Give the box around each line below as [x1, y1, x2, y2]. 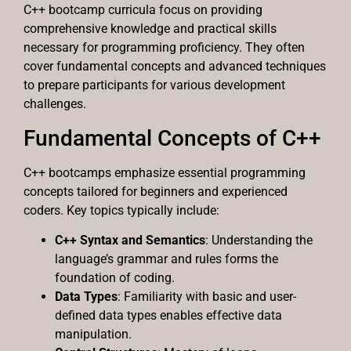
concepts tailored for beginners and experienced [24, 183, 288, 199]
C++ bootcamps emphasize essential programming [24, 165, 306, 180]
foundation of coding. [55, 270, 175, 286]
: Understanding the [205, 233, 313, 248]
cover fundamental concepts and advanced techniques [24, 59, 326, 74]
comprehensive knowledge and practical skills [24, 21, 277, 37]
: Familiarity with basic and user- [118, 289, 296, 305]
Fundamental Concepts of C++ [24, 125, 321, 151]
